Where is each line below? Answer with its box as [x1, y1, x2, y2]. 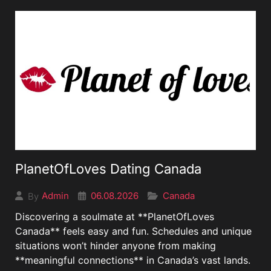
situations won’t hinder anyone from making [15, 239, 216, 252]
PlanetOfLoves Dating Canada [15, 160, 201, 177]
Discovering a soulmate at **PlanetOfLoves [15, 210, 214, 223]
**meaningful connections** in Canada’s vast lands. [15, 253, 250, 266]
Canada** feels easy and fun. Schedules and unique [15, 224, 252, 237]
